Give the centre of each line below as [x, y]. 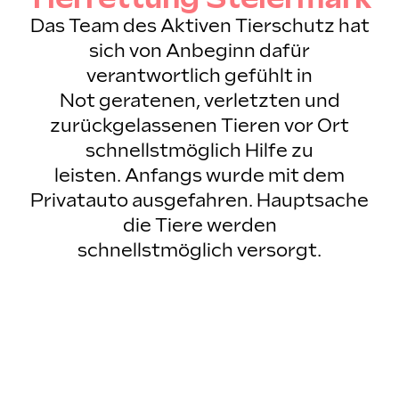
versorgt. [279, 251]
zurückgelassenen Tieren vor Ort [199, 126]
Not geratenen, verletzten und [199, 101]
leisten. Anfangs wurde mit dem [199, 176]
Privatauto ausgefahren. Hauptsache [199, 201]
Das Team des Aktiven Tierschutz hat [199, 26]
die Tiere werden [199, 226]
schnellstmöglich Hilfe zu [199, 151]
